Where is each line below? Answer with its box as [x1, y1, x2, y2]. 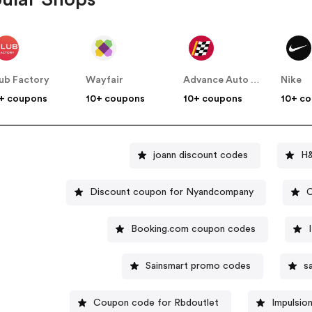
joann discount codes [153, 150, 249, 160]
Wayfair [86, 75, 124, 86]
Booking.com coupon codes [130, 224, 256, 234]
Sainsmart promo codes [146, 260, 251, 271]
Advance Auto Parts [251, 75, 260, 86]
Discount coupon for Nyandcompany [89, 187, 253, 197]
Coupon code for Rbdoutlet [93, 297, 219, 308]
